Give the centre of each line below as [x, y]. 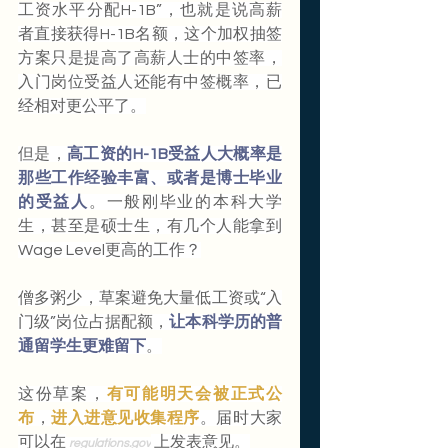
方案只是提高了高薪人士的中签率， [150, 57]
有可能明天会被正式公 [194, 393]
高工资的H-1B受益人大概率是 [175, 153]
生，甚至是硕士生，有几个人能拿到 [150, 225]
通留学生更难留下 [82, 345]
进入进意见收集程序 [125, 417]
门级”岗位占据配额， [94, 321]
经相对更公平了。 [82, 105]
